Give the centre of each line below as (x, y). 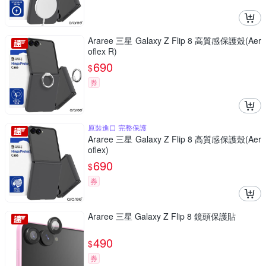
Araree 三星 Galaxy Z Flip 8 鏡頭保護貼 (162, 216)
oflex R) (102, 51)
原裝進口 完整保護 (117, 128)
